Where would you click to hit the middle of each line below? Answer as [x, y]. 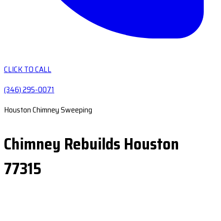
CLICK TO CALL [28, 69]
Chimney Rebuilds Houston [92, 144]
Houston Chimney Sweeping [48, 110]
